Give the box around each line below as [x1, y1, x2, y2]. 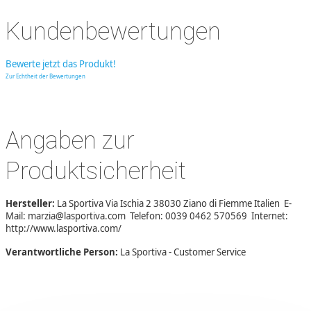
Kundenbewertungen [6, 17, 221, 46]
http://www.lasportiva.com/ [6, 222, 124, 235]
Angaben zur [6, 126, 135, 155]
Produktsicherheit [6, 157, 186, 185]
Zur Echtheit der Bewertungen [6, 72, 85, 81]
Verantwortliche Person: [6, 246, 120, 259]
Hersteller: [6, 197, 57, 210]
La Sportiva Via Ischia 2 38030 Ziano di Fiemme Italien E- [57, 197, 292, 210]
